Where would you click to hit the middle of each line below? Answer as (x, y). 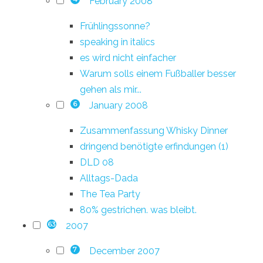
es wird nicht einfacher (128, 58)
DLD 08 (97, 162)
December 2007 (124, 251)
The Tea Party (110, 194)
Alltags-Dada (109, 178)
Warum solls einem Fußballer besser (158, 73)
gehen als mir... (111, 89)
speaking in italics (117, 42)
